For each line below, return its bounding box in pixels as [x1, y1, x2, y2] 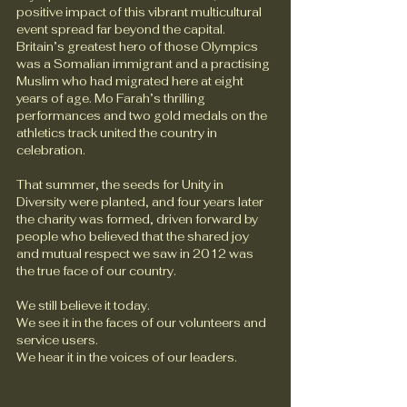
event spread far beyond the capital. [16, 22, 228, 37]
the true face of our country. [16, 263, 176, 279]
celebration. [16, 143, 85, 158]
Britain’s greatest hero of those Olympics [16, 39, 261, 55]
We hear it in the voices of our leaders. [16, 350, 237, 365]
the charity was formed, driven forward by [16, 212, 261, 227]
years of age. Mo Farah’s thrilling [16, 91, 208, 106]
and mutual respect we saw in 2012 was [16, 246, 256, 262]
